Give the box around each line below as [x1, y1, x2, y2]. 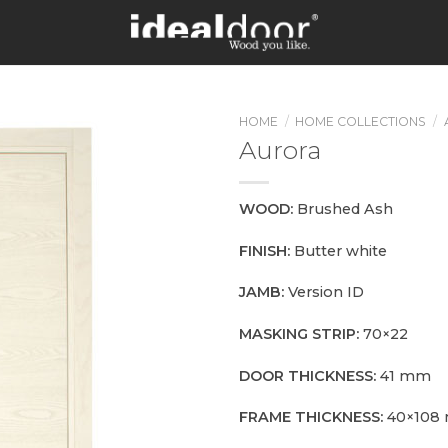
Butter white [294, 241, 387, 260]
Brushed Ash [297, 199, 393, 218]
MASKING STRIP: [239, 325, 359, 344]
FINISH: [239, 241, 294, 260]
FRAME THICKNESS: [239, 408, 383, 427]
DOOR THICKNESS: [239, 366, 376, 385]
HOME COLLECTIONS [295, 114, 427, 129]
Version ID [284, 283, 364, 302]
